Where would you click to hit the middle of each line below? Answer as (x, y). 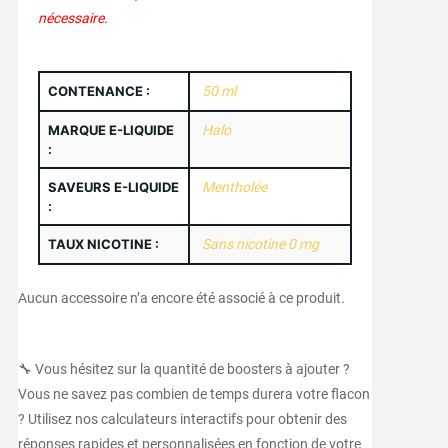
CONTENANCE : (98, 91)
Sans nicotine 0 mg (260, 244)
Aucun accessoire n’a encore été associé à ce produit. (181, 298)
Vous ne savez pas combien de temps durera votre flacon (193, 394)
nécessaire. (72, 18)
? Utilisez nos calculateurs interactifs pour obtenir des (182, 419)
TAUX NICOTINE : (103, 244)
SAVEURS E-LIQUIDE (113, 187)
